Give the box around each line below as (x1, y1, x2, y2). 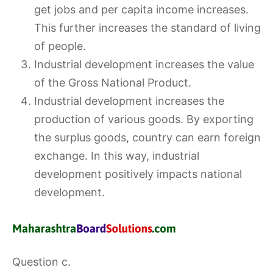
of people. (34, 40, 86, 52)
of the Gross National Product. (34, 76, 191, 89)
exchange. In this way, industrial (34, 149, 199, 162)
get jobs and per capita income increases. (34, 3, 249, 16)
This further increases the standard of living (34, 21, 261, 34)
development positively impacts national (34, 168, 242, 180)
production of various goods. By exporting (34, 113, 253, 126)
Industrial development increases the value (34, 58, 254, 71)
